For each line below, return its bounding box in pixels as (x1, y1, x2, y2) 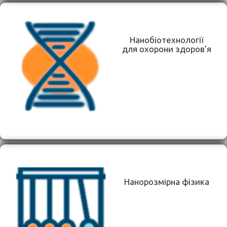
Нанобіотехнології (129, 34, 204, 45)
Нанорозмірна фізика (124, 176, 209, 186)
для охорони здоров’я (122, 44, 211, 54)
